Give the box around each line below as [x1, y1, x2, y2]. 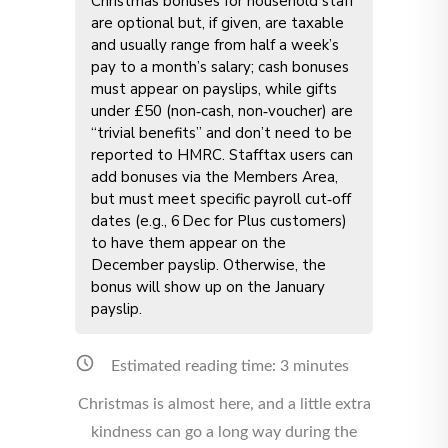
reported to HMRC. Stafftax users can [91, 145, 353, 165]
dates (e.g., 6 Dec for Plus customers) [91, 211, 347, 231]
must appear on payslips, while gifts [91, 79, 337, 99]
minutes [289, 358, 349, 374]
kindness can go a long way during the [91, 424, 357, 440]
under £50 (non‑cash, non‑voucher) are [91, 101, 353, 121]
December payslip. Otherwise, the [91, 255, 326, 275]
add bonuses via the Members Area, [91, 167, 338, 187]
